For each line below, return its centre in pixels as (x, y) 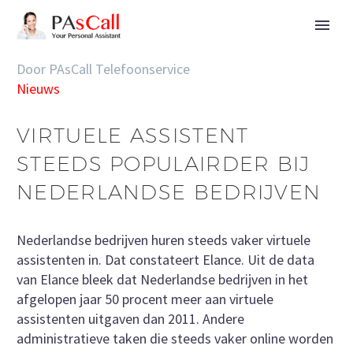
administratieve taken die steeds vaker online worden (175, 338)
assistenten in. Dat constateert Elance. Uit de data (165, 259)
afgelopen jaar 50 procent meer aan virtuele (145, 299)
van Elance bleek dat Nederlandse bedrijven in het (162, 279)
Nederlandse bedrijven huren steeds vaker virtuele (163, 240)
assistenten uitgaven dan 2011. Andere (130, 318)
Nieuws (38, 89)
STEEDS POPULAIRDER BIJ (163, 164)
